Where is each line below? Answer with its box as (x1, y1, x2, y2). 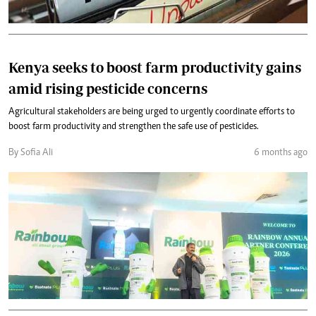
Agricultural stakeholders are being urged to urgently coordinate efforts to (8, 107, 295, 117)
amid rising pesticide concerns (8, 80, 207, 97)
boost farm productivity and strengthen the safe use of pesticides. (8, 122, 259, 132)
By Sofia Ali (8, 148, 53, 158)
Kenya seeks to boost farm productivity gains (8, 59, 301, 75)
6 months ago (254, 148, 308, 158)
